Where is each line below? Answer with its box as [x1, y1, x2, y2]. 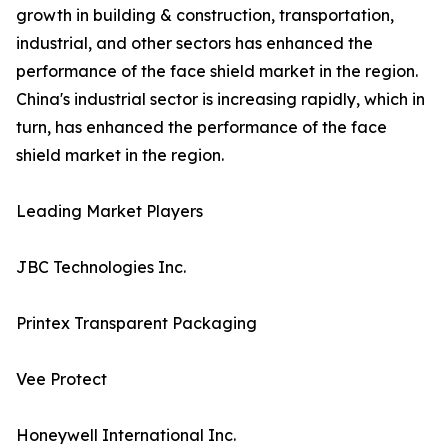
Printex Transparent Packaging [16, 313, 257, 334]
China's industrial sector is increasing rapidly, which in [16, 89, 425, 110]
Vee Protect [16, 369, 107, 390]
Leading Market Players [16, 201, 203, 222]
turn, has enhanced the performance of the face [16, 117, 387, 138]
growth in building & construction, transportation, [16, 5, 394, 26]
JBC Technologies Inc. [16, 257, 186, 278]
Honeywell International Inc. [16, 425, 236, 446]
